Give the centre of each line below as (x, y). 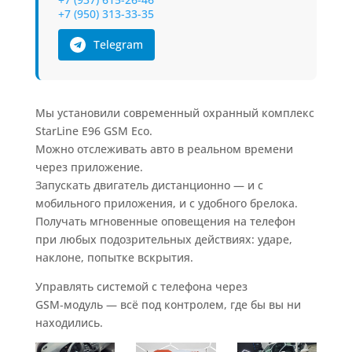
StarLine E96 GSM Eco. (93, 131)
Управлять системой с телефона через (141, 287)
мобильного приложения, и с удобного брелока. (166, 203)
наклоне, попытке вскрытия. (114, 258)
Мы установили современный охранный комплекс (174, 113)
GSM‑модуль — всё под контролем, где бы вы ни (168, 305)
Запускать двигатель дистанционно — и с (149, 185)
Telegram (118, 45)
